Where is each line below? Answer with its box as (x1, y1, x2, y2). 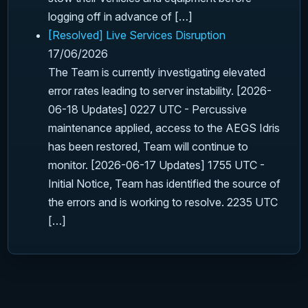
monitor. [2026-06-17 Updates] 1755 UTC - (48, 158, 265, 173)
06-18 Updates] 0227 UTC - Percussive (48, 102, 247, 117)
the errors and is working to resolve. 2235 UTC (48, 195, 278, 210)
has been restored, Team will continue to (48, 140, 249, 154)
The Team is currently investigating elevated (48, 65, 266, 80)
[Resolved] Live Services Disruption (48, 28, 226, 43)
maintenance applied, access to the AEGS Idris (48, 121, 280, 135)
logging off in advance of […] (48, 10, 193, 24)
